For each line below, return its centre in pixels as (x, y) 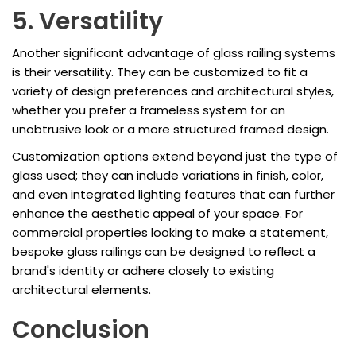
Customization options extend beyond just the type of (175, 157)
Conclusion (81, 330)
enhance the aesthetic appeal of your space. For (157, 214)
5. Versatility (87, 22)
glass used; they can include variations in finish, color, (168, 176)
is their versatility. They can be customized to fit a (160, 72)
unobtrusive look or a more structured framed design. (170, 130)
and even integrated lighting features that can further (173, 195)
